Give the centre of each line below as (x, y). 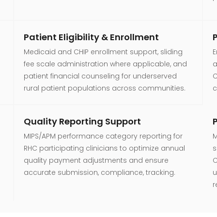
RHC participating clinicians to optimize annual (104, 148)
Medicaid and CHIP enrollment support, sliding (103, 52)
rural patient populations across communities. (104, 88)
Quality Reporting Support (82, 121)
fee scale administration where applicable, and (105, 64)
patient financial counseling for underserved (100, 76)
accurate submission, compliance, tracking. (99, 172)
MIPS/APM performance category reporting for (103, 136)
